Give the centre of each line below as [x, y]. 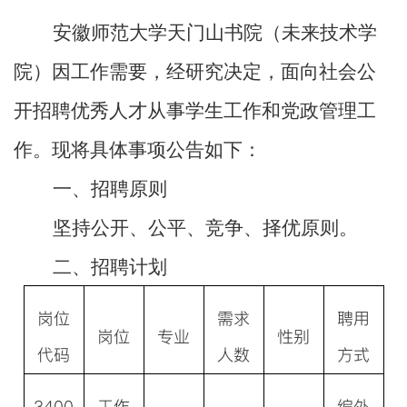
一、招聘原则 [110, 189]
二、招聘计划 [110, 268]
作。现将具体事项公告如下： [138, 150]
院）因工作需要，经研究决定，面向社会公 [195, 72]
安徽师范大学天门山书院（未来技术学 [215, 33]
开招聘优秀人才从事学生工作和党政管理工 [195, 111]
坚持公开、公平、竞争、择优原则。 [205, 228]
